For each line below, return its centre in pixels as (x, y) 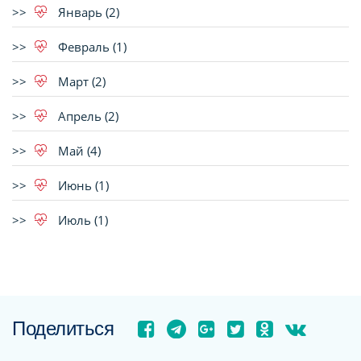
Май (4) (78, 151)
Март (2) (80, 81)
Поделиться (63, 328)
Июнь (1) (82, 185)
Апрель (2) (87, 116)
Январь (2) (87, 12)
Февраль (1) (91, 47)
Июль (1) (81, 220)
